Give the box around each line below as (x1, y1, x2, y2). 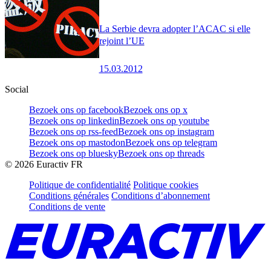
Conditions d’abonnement (111, 191, 210, 201)
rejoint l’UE (99, 36, 145, 47)
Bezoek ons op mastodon (29, 137, 125, 148)
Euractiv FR (34, 159, 83, 170)
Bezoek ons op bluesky (29, 148, 118, 159)
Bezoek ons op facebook (29, 105, 123, 116)
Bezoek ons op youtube (119, 116, 209, 126)
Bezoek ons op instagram (118, 126, 214, 137)
